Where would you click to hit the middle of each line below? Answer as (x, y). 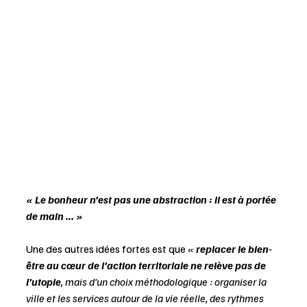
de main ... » (54, 216)
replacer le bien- (234, 249)
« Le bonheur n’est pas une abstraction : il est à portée (152, 200)
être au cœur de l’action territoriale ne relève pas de (147, 266)
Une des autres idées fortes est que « (111, 249)
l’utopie (44, 282)
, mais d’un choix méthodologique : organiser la (165, 282)
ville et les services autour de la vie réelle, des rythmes (146, 298)
